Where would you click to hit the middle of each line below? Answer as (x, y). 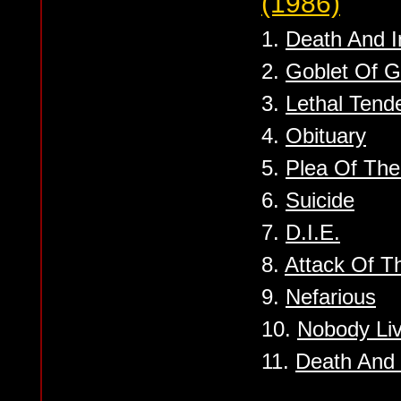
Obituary (326, 136)
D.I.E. (313, 232)
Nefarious (331, 297)
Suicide (320, 200)
